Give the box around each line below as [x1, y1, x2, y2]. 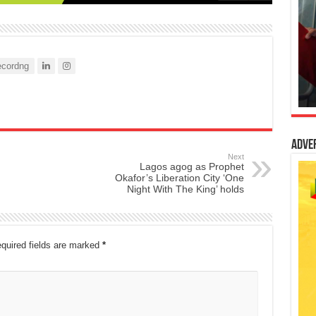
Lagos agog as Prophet [139, 160, 244, 172]
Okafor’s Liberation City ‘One [114, 171, 244, 183]
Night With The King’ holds [126, 183, 244, 195]
